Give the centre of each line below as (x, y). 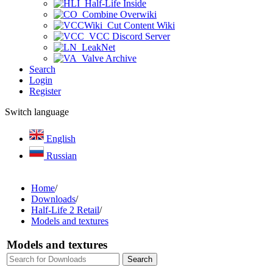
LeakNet (96, 47)
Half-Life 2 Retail (65, 210)
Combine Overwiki (117, 14)
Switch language (37, 112)
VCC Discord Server (127, 36)
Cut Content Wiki (139, 25)
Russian (60, 156)
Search (42, 69)
